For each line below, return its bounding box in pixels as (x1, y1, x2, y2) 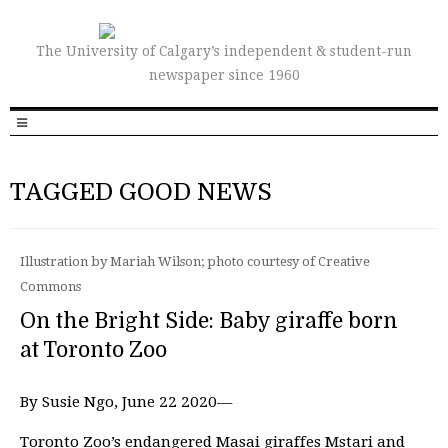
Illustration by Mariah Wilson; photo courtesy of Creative (20, 254, 370, 269)
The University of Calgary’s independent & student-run (36, 43, 412, 59)
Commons (20, 279, 81, 294)
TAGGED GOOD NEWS (10, 178, 272, 206)
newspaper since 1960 (148, 67, 300, 83)
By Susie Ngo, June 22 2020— (20, 393, 232, 411)
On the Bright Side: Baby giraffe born (20, 309, 398, 333)
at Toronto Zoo (20, 338, 167, 362)
